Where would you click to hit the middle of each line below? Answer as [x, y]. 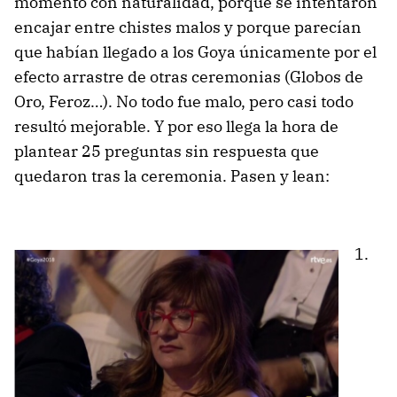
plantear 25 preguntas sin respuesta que [167, 151]
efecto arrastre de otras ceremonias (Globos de [189, 76]
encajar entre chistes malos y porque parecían [188, 27]
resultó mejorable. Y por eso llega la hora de [176, 126]
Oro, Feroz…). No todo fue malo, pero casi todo [184, 101]
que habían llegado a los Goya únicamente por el [195, 51]
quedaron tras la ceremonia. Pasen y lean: [172, 175]
